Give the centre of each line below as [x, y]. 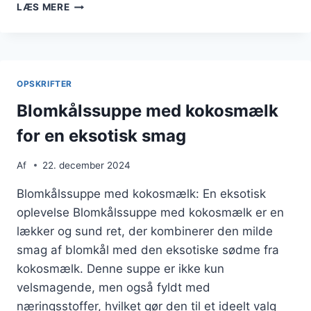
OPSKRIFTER [44, 84]
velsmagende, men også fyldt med [114, 287]
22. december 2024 [87, 165]
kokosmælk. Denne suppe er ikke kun [120, 268]
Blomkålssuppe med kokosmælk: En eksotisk [141, 193]
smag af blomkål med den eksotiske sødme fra [148, 250]
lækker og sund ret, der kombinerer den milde [145, 231]
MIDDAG [90, 33]
